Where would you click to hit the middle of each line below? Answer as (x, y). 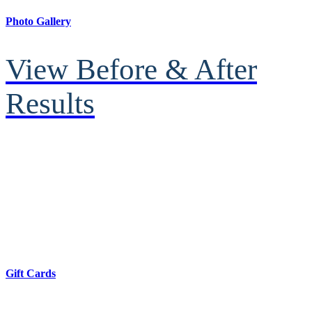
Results (50, 104)
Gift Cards (31, 273)
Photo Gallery (38, 21)
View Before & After (131, 70)
